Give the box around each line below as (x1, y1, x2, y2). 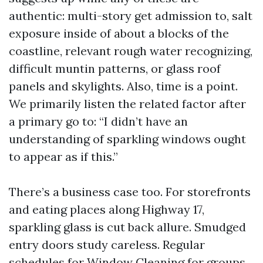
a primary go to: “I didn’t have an (9, 114, 188, 129)
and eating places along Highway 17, (9, 202, 204, 217)
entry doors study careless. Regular (9, 237, 205, 252)
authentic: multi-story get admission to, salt (9, 8, 252, 23)
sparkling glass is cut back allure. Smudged (9, 220, 246, 234)
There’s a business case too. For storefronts (9, 184, 251, 199)
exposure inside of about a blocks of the (9, 26, 229, 41)
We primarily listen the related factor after (9, 96, 246, 111)
